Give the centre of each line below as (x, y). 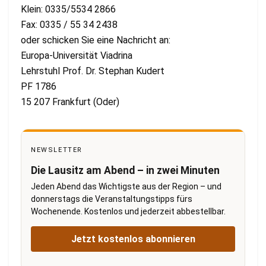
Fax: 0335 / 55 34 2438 (69, 24)
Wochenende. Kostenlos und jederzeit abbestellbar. (128, 211)
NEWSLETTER (57, 150)
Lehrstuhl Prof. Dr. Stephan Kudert (93, 71)
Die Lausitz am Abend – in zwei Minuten (125, 170)
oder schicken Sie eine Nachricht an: (96, 40)
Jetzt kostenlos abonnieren (133, 239)
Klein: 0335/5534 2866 (68, 9)
